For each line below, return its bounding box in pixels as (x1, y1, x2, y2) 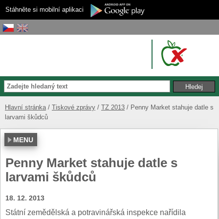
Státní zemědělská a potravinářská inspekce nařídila (5, 208, 186, 217)
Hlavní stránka (5, 103, 46, 111)
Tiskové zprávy (52, 103, 95, 111)
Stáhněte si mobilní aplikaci (5, 6, 84, 13)
